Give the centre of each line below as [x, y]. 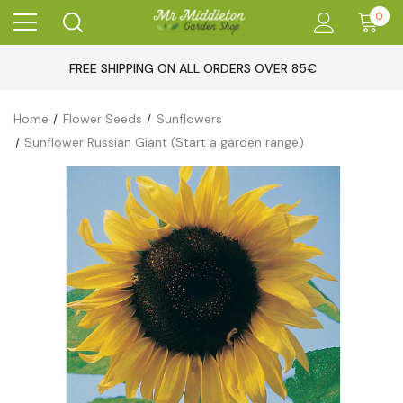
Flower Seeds [102, 119]
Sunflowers [189, 119]
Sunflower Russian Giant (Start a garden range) [165, 142]
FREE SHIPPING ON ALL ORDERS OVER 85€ [193, 68]
